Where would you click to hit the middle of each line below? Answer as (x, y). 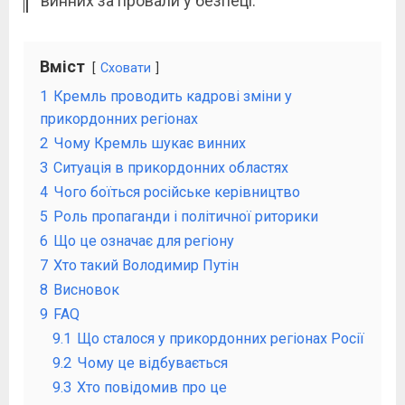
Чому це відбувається (152, 363)
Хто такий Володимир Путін (146, 265)
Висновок (86, 289)
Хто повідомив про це (152, 387)
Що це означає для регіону (144, 240)
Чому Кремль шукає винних (150, 143)
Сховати (126, 68)
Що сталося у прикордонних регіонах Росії (221, 338)
